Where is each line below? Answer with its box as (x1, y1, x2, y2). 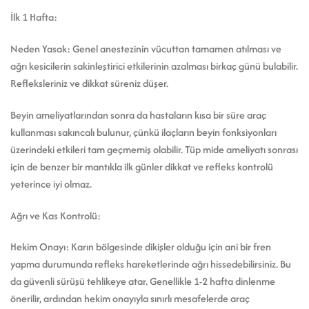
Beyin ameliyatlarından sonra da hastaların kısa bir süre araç (10, 107, 266, 122)
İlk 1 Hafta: (10, 10, 57, 25)
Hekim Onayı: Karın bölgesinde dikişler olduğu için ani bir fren (10, 239, 271, 255)
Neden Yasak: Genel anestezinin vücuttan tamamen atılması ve (10, 41, 281, 56)
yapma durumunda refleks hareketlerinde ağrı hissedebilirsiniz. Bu (10, 257, 291, 272)
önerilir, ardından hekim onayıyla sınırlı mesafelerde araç (10, 291, 250, 306)
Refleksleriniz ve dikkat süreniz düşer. (10, 75, 168, 90)
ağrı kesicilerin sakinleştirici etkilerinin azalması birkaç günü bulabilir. (10, 58, 298, 73)
